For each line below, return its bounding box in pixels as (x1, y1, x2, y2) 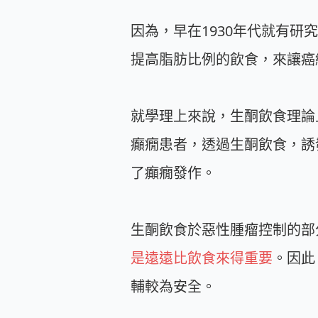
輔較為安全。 (131, 277, 216, 296)
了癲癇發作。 (131, 163, 216, 182)
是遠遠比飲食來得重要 (131, 248, 273, 268)
